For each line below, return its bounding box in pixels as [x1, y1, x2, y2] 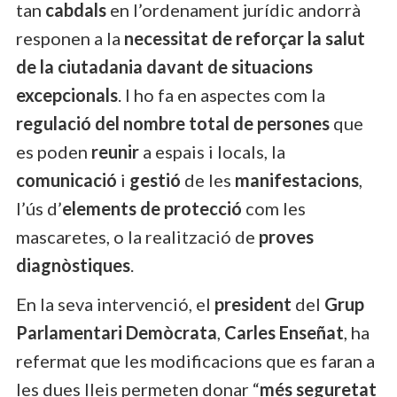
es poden [16, 140, 91, 162]
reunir [91, 140, 139, 162]
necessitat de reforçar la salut [124, 27, 365, 49]
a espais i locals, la [139, 140, 285, 162]
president [214, 292, 292, 315]
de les [181, 168, 235, 191]
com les [242, 197, 306, 219]
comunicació [16, 168, 117, 191]
